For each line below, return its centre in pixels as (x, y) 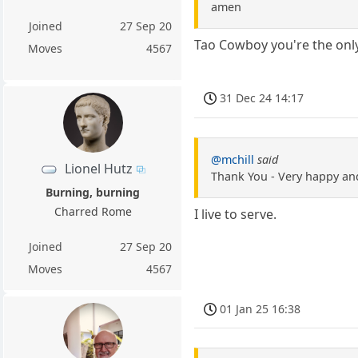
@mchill (233, 160)
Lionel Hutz (99, 168)
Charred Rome (93, 211)
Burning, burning (93, 192)
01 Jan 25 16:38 (261, 308)
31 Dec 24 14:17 (262, 98)
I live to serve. (236, 215)
